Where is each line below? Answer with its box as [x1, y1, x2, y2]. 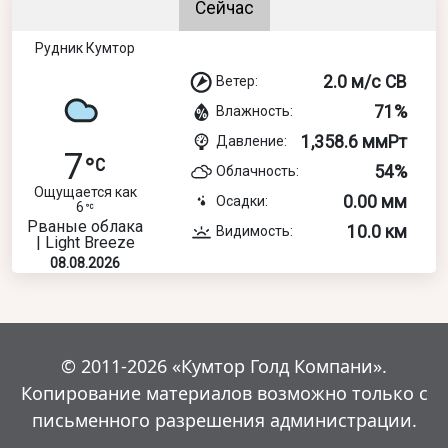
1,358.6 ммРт [301, 131, 407, 152]
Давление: [216, 132, 287, 149]
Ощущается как [33, 183, 137, 200]
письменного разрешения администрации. [31, 407, 417, 432]
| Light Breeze [35, 232, 135, 252]
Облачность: [216, 162, 299, 179]
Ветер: [216, 72, 258, 89]
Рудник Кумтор [35, 39, 135, 56]
